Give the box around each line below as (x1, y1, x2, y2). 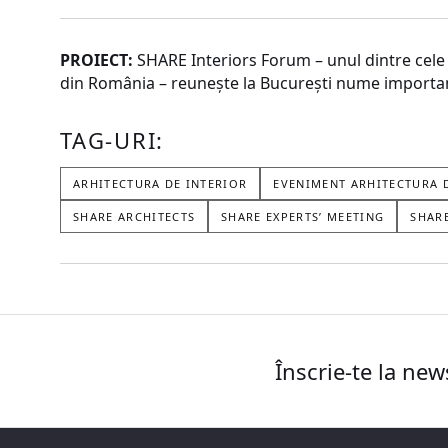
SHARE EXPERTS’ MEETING (221, 208, 385, 224)
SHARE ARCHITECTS (73, 208, 196, 224)
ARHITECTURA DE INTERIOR (73, 175, 248, 191)
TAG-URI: (60, 124, 165, 155)
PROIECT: (60, 48, 133, 71)
